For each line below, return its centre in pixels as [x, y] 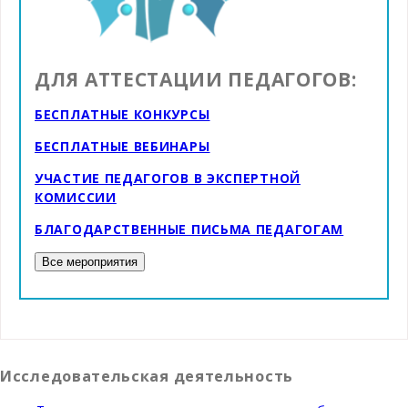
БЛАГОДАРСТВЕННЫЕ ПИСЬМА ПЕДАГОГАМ [189, 229]
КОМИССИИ [76, 197]
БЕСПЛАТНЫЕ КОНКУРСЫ [122, 114]
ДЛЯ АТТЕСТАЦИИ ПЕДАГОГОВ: [196, 79]
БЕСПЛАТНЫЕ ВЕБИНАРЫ [122, 146]
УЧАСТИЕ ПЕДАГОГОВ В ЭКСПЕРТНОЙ [168, 178]
